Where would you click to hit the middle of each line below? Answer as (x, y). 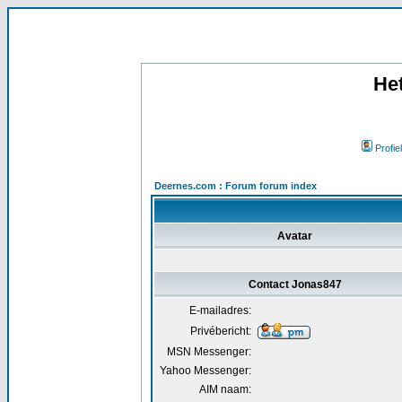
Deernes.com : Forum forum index (236, 186)
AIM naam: (225, 389)
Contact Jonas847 (295, 284)
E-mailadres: (220, 310)
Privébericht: (221, 331)
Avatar (295, 236)
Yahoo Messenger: (205, 371)
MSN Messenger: (209, 352)
